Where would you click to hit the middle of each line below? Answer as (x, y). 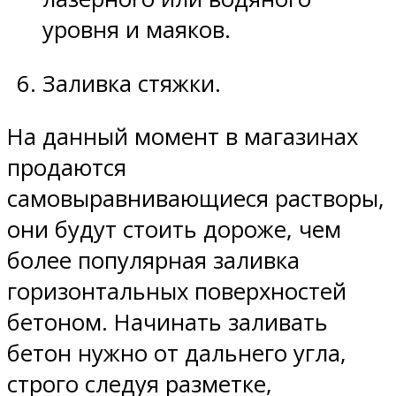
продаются (67, 168)
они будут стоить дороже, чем (174, 230)
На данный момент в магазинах (183, 137)
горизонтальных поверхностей (177, 292)
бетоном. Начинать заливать (168, 323)
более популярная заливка (153, 261)
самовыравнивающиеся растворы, (196, 199)
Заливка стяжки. (132, 83)
